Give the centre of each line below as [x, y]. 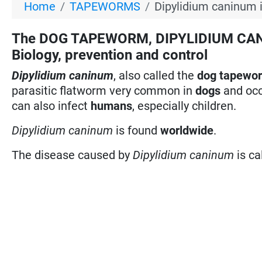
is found [137, 130]
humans [112, 106]
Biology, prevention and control [110, 55]
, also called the [156, 75]
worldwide [187, 130]
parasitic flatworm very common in [104, 90]
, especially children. [185, 106]
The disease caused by [73, 155]
